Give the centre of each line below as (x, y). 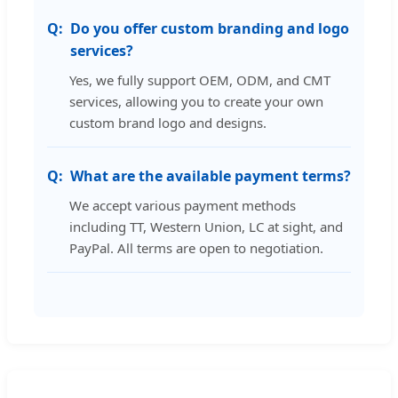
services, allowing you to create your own (196, 102)
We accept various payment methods (183, 206)
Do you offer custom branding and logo (210, 29)
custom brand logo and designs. (168, 123)
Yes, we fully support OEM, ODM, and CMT (200, 80)
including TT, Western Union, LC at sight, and (206, 227)
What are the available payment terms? (211, 176)
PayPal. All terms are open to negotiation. (196, 248)
